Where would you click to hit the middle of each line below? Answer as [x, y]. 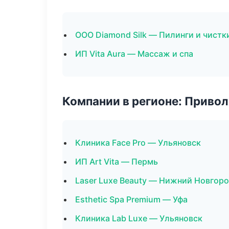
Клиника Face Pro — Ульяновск [138, 143]
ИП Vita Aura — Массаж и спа [134, 54]
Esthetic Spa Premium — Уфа [131, 199]
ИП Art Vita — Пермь [117, 162]
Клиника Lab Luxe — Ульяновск [139, 218]
